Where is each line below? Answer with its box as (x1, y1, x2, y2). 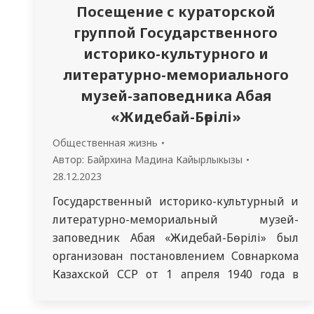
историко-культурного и (83, 43, 268, 63)
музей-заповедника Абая (80, 86, 271, 105)
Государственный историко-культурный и (53, 193, 299, 209)
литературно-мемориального (62, 64, 289, 84)
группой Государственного (74, 22, 278, 42)
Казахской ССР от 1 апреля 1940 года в (53, 266, 299, 282)
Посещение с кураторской (76, 1, 275, 21)
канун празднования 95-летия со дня (53, 284, 299, 300)
